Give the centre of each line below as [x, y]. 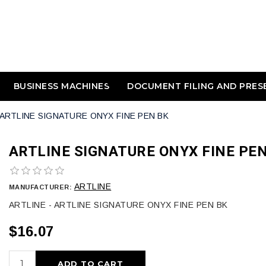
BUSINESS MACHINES [61, 86]
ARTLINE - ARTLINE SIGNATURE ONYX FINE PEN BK [118, 205]
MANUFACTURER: [40, 187]
